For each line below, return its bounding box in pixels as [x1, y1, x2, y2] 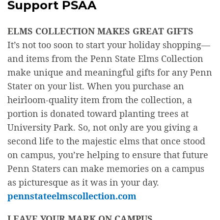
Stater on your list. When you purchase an [7, 80, 184, 92]
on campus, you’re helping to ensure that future [7, 149, 208, 161]
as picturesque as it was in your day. [7, 176, 159, 189]
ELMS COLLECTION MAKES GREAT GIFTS [7, 25, 193, 37]
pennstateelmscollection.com [7, 190, 137, 202]
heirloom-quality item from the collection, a [7, 94, 192, 106]
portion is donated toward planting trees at [7, 108, 189, 120]
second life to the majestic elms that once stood [7, 135, 205, 147]
